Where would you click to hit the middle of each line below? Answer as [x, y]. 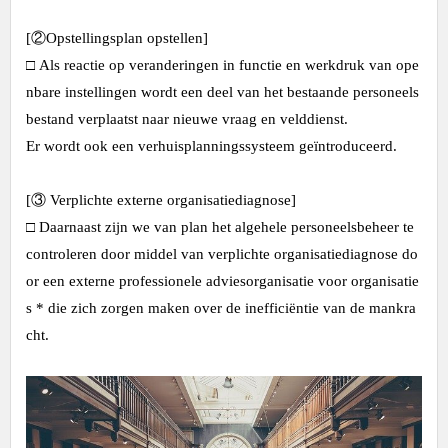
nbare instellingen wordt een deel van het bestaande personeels [222, 92]
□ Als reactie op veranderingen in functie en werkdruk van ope [222, 65]
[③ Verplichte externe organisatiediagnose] [161, 200]
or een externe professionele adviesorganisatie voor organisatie [222, 281]
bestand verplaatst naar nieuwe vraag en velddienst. [187, 119]
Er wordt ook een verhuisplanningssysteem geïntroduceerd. [211, 146]
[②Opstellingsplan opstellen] [117, 38]
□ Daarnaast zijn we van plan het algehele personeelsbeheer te [222, 227]
